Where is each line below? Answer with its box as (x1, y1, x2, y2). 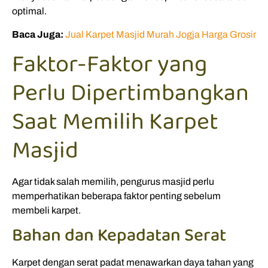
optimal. (12, 6, 47, 17)
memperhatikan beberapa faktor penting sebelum (12, 191, 221, 202)
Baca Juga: (12, 29, 63, 39)
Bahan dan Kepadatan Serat (12, 221, 226, 251)
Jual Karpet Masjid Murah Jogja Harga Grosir (65, 29, 256, 39)
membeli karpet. (12, 205, 81, 216)
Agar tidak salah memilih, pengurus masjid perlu (12, 176, 214, 187)
